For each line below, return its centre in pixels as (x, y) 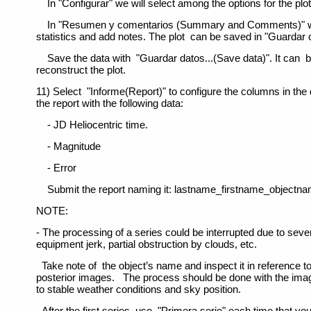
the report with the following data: (110, 103)
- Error (57, 168)
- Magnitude (69, 146)
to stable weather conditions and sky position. (142, 289)
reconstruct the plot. (81, 70)
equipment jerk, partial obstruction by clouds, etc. (147, 244)
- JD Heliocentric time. (92, 125)
